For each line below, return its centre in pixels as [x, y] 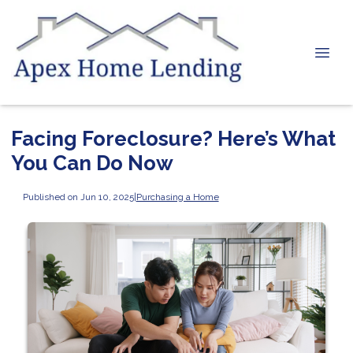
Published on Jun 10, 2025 [78, 197]
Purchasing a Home [177, 197]
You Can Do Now [92, 163]
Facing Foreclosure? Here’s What [173, 139]
